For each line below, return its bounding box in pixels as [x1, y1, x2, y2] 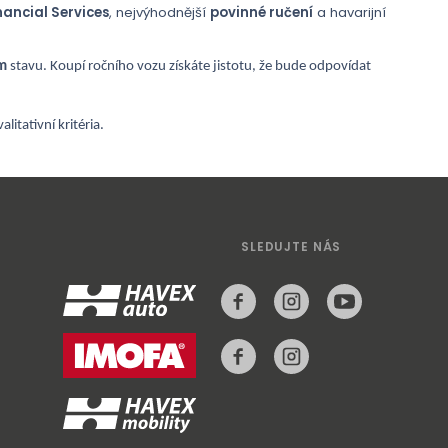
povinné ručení [210, 3, 313, 22]
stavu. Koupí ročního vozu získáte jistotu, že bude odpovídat [10, 59, 371, 74]
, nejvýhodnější [109, 3, 210, 22]
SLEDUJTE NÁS [241, 238, 342, 255]
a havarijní [313, 3, 386, 22]
